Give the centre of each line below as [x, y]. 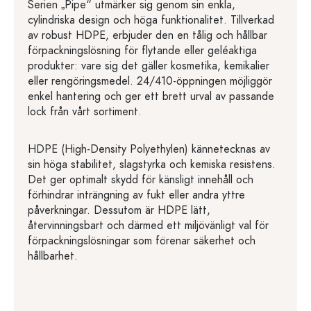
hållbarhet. [53, 256]
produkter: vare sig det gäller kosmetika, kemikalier [149, 66]
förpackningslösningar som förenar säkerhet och [142, 241]
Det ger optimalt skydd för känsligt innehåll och [141, 180]
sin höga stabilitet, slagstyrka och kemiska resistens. [152, 165]
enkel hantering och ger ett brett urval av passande [151, 96]
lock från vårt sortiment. [85, 112]
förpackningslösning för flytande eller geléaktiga [142, 51]
